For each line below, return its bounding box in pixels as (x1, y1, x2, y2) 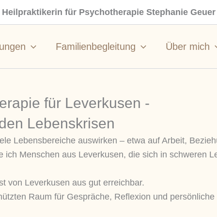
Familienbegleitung (56, 41, 136, 52)
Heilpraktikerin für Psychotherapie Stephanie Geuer (1, 7, 216, 17)
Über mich (166, 41, 210, 52)
